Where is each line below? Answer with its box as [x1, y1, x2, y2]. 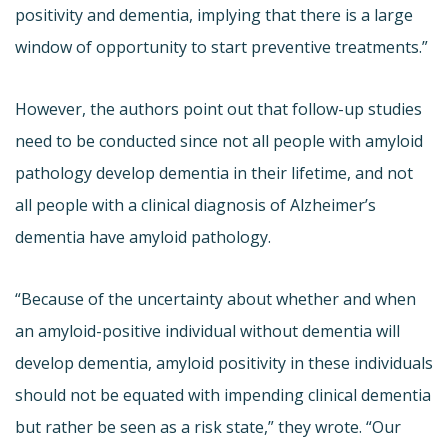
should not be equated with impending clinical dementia [15, 383, 431, 406]
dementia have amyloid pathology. [15, 225, 271, 248]
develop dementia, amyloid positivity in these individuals [15, 351, 433, 374]
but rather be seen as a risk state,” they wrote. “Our [15, 415, 401, 438]
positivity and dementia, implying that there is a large [15, 3, 413, 26]
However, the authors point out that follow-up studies [15, 97, 422, 120]
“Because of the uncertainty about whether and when [15, 287, 416, 310]
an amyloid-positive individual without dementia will [15, 319, 400, 342]
